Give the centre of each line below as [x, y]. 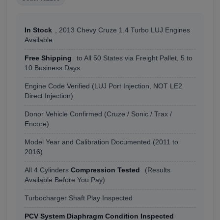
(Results [157, 170]
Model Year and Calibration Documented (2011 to [101, 142]
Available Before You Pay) [65, 180]
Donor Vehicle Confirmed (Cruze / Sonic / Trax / [98, 114]
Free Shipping [48, 58]
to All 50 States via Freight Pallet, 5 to [134, 58]
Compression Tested [105, 170]
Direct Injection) [49, 96]
